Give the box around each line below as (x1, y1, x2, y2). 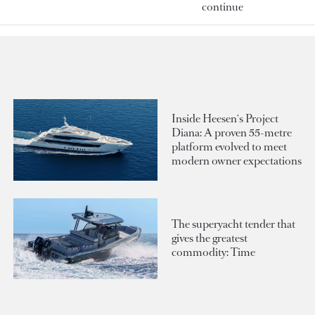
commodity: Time (172, 245, 255, 260)
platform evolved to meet (172, 139, 287, 155)
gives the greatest (172, 231, 247, 246)
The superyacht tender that (172, 217, 295, 232)
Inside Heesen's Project (172, 111, 278, 127)
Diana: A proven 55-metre (172, 125, 292, 141)
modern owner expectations (172, 153, 302, 169)
